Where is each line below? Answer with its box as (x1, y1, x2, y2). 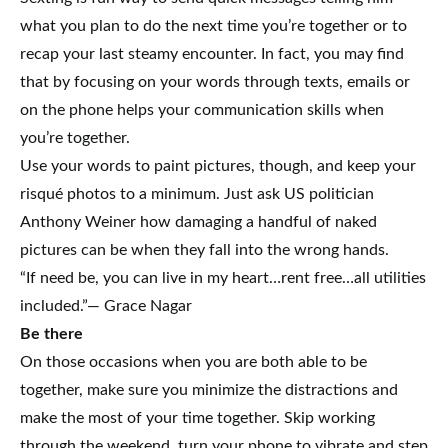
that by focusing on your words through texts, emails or (20, 73, 410, 90)
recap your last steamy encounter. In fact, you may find (20, 45, 404, 62)
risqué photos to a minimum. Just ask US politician (20, 185, 374, 202)
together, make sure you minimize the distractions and (20, 381, 398, 398)
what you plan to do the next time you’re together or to (20, 17, 407, 34)
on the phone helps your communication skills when (20, 101, 384, 118)
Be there (20, 325, 83, 342)
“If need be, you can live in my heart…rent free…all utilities (20, 269, 426, 286)
